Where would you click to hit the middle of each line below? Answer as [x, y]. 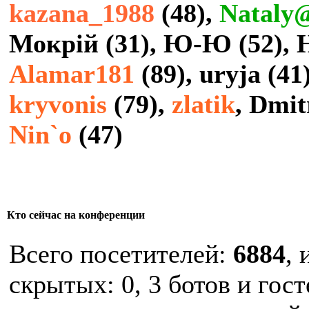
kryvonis [58, 104]
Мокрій [54, 43]
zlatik [203, 104]
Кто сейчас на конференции [76, 215]
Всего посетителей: [121, 254]
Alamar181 [72, 74]
